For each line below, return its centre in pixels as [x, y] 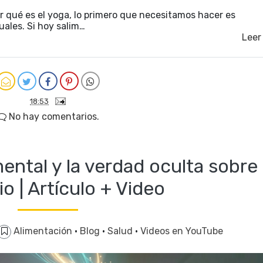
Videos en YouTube [182, 231]
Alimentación [44, 231]
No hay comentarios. [53, 116]
